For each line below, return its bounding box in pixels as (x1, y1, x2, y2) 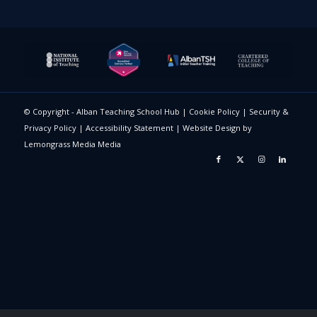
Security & (248, 105, 289, 117)
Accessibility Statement (85, 122, 173, 133)
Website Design (182, 122, 241, 133)
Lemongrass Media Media (23, 138, 121, 149)
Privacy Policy (23, 122, 76, 133)
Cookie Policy (188, 105, 240, 117)
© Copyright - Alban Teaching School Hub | (23, 105, 189, 117)
